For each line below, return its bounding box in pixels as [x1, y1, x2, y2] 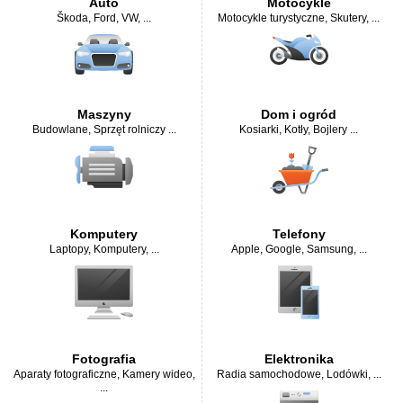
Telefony [272, 227, 326, 241]
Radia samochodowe [216, 368, 321, 381]
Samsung [306, 243, 354, 255]
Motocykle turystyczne [218, 12, 326, 24]
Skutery [330, 12, 367, 24]
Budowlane [31, 123, 88, 136]
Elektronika [264, 352, 334, 366]
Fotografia [72, 352, 137, 366]
